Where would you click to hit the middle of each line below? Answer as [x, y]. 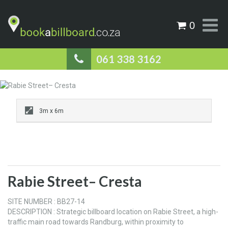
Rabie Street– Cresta [75, 181]
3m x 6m [51, 111]
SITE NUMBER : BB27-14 [46, 202]
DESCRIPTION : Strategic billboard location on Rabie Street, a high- [113, 212]
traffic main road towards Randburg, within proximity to [96, 222]
